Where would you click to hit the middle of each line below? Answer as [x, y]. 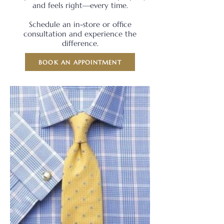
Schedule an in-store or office [80, 24]
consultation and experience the [80, 34]
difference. [80, 43]
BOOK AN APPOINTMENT [80, 62]
